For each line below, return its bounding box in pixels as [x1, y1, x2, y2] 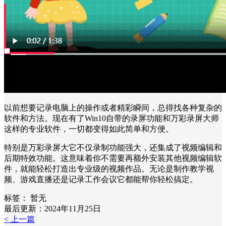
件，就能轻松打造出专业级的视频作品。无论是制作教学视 [4, 164, 214, 173]
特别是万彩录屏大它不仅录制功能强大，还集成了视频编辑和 [4, 143, 222, 152]
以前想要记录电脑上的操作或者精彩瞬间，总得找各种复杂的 [4, 103, 222, 112]
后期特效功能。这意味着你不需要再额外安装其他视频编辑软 [4, 153, 222, 162]
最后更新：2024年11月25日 [4, 204, 101, 213]
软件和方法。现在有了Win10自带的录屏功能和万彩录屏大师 [4, 114, 219, 123]
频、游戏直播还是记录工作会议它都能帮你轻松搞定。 [4, 175, 198, 184]
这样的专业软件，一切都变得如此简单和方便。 [4, 124, 174, 133]
